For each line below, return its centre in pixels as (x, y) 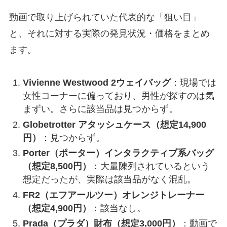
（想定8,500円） (57, 166)
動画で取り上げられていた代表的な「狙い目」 (105, 17)
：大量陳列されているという (150, 166)
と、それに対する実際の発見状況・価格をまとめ (109, 34)
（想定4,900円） (57, 208)
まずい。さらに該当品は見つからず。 (100, 109)
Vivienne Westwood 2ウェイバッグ (97, 83)
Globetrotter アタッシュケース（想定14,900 (114, 124)
